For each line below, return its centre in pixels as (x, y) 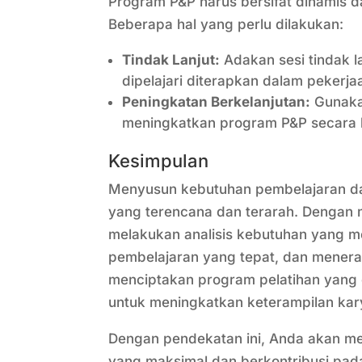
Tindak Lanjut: (171, 60)
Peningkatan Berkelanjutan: (217, 102)
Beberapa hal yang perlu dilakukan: (226, 25)
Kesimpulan (159, 161)
